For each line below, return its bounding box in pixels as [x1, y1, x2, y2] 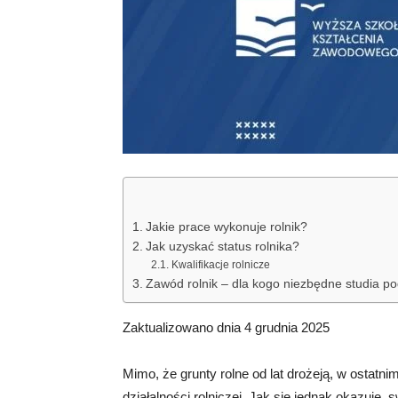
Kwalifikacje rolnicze [171, 259, 270, 271]
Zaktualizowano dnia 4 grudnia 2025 [123, 320, 330, 335]
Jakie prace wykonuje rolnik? [145, 220, 307, 234]
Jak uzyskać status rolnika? [145, 240, 299, 253]
